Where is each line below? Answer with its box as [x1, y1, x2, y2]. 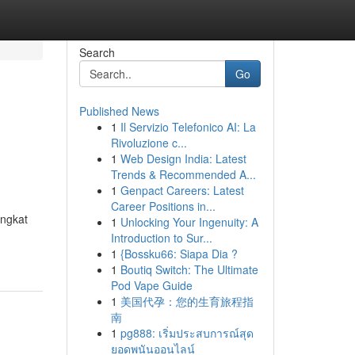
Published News [78, 103, 159, 119]
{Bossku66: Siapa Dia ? [120, 246, 238, 261]
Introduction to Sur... [110, 230, 212, 246]
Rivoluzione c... [110, 135, 187, 151]
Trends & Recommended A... [110, 166, 256, 182]
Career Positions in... [110, 198, 216, 214]
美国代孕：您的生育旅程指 [120, 293, 254, 309]
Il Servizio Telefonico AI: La [120, 119, 256, 135]
